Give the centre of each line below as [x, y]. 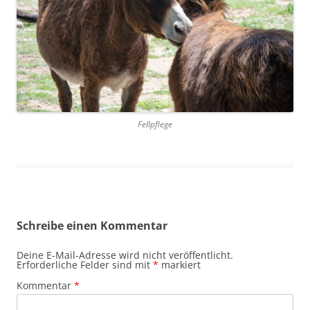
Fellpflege [155, 125]
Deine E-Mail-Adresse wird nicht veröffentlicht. [125, 255]
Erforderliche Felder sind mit [85, 265]
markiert [180, 265]
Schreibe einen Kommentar [92, 226]
